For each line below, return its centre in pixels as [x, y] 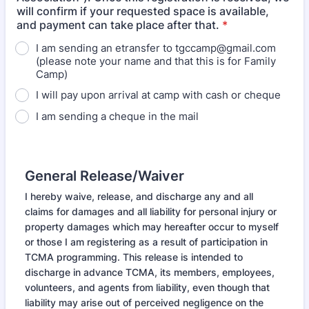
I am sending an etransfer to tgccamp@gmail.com [156, 48]
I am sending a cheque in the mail [117, 116]
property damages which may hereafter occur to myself [152, 227]
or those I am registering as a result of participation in [146, 242]
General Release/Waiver [104, 176]
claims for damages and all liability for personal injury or [151, 211]
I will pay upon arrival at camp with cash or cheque [158, 95]
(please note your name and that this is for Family [156, 61]
